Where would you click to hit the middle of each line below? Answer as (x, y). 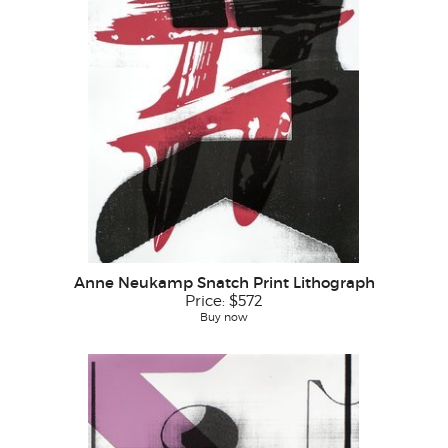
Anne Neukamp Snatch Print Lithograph (224, 282)
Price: (207, 301)
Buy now (224, 317)
